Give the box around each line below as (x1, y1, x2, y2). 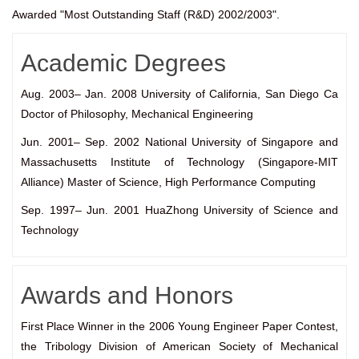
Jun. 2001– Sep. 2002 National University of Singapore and (21, 135, 338, 149)
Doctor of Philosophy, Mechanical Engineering (21, 107, 253, 121)
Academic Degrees (21, 50, 226, 77)
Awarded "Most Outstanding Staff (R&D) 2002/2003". (12, 8, 280, 22)
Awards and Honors (21, 282, 233, 309)
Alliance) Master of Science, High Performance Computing (21, 175, 316, 189)
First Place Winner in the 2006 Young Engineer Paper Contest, (21, 320, 338, 333)
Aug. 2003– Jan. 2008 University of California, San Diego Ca (21, 87, 338, 101)
